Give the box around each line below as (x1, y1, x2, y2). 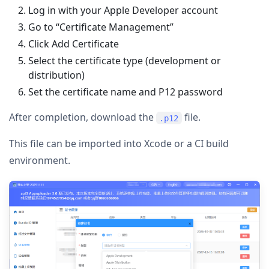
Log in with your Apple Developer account (28, 4, 218, 17)
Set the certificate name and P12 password (28, 85, 223, 99)
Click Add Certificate (28, 37, 119, 51)
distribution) (28, 68, 85, 82)
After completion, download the (9, 110, 156, 124)
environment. (9, 154, 70, 168)
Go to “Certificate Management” (28, 20, 174, 34)
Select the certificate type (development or (28, 54, 221, 68)
